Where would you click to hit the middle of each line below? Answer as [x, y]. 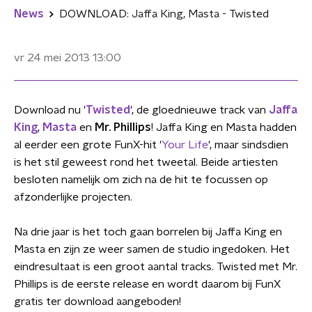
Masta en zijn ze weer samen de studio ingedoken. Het [152, 249]
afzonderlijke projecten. [73, 197]
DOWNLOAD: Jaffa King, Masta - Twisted [164, 14]
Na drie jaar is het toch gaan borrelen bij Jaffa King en [148, 232]
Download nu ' [50, 110]
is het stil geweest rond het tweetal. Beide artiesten [146, 162]
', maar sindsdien [248, 145]
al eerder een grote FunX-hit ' [88, 145]
